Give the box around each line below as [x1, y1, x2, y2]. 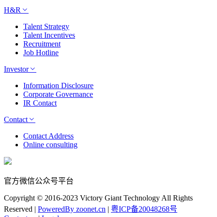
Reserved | [4, 205, 38, 214]
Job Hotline [23, 48, 59, 57]
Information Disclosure [23, 81, 93, 90]
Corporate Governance [23, 90, 93, 99]
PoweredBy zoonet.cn [38, 205, 106, 214]
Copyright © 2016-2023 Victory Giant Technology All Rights [4, 194, 193, 202]
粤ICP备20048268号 [111, 205, 177, 214]
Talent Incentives [23, 31, 75, 40]
